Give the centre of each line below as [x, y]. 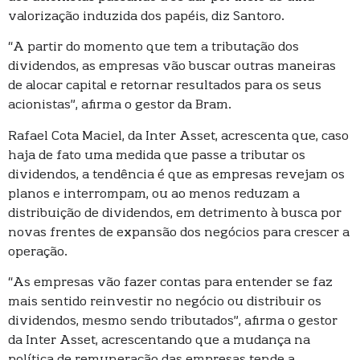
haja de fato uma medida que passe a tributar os [157, 155]
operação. [38, 252]
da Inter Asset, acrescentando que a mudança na [159, 341]
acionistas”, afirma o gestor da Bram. [120, 106]
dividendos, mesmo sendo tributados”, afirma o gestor [173, 322]
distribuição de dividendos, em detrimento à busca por [175, 213]
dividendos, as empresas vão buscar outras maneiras [172, 67]
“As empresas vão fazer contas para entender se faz [170, 283]
